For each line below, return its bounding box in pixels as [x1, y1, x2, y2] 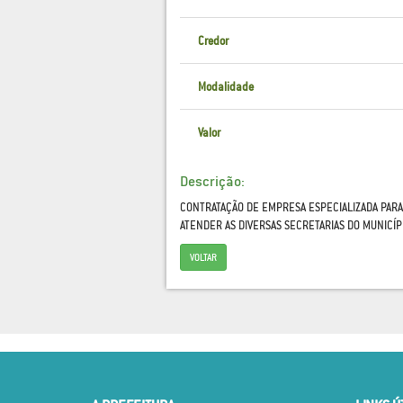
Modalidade [197, 80, 254, 94]
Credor [197, 34, 228, 48]
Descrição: [179, 172, 245, 190]
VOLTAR [189, 251, 217, 264]
